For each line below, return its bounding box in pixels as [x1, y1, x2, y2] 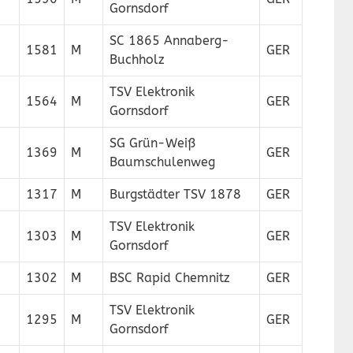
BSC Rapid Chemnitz [110, 270, 230, 285]
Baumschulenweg [110, 154, 215, 169]
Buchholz [110, 52, 165, 67]
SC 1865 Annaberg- [110, 33, 229, 48]
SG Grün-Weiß [110, 136, 195, 150]
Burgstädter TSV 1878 [110, 187, 241, 202]
